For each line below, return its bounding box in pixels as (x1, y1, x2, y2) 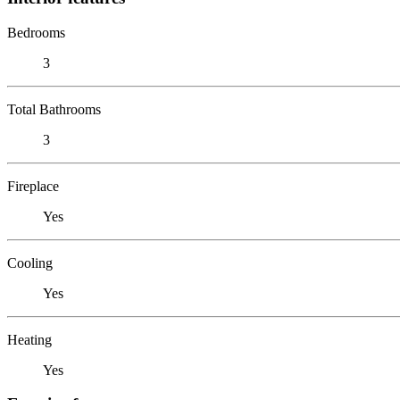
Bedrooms (7, 24, 65, 40)
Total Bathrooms (7, 101, 101, 117)
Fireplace (7, 178, 59, 194)
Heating (7, 331, 52, 347)
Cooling (7, 254, 53, 271)
